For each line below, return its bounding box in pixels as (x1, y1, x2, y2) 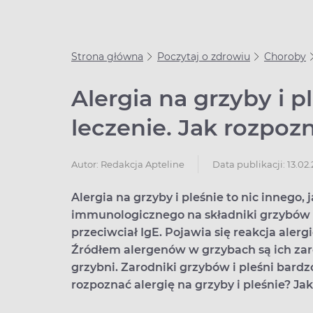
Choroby (264, 50, 306, 63)
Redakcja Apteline (101, 158, 184, 170)
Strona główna (71, 50, 143, 63)
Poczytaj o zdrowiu (157, 50, 250, 63)
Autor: (71, 158, 101, 170)
